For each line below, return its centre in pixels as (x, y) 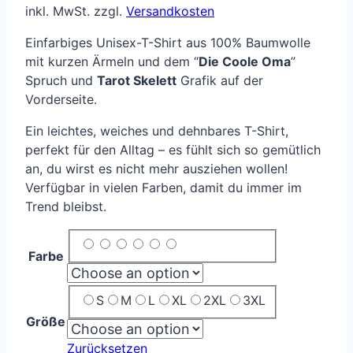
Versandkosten (170, 11)
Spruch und (61, 80)
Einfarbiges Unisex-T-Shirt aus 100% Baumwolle (168, 42)
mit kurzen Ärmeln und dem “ (112, 61)
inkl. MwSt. (58, 11)
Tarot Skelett (137, 80)
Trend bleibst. (66, 206)
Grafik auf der (220, 80)
